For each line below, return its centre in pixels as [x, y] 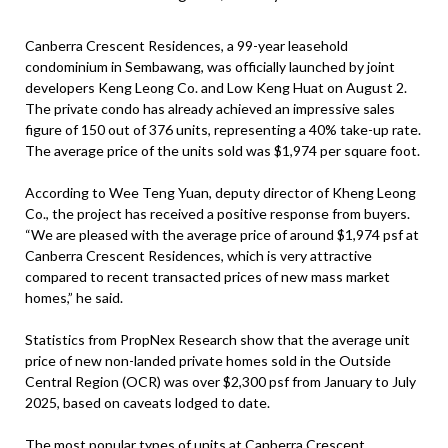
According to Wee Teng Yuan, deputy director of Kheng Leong [220, 192]
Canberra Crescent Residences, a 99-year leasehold [186, 45]
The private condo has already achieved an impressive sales [210, 108]
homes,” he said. [74, 297]
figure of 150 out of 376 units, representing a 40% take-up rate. [223, 129]
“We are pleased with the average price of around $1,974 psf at [222, 234]
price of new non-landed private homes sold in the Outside [208, 360]
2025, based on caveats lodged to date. [147, 402]
